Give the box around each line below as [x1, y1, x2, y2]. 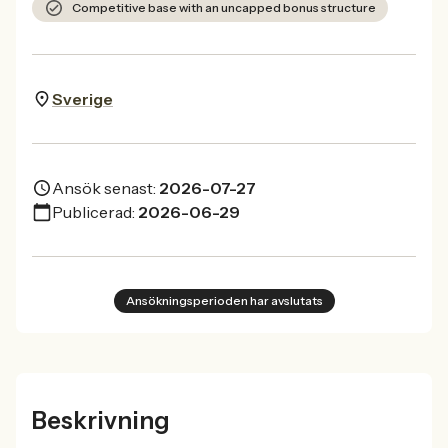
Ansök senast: [52, 178, 156, 198]
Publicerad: [52, 202, 135, 222]
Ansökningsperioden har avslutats [125, 293, 323, 308]
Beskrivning [32, 406, 170, 435]
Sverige [52, 89, 113, 109]
